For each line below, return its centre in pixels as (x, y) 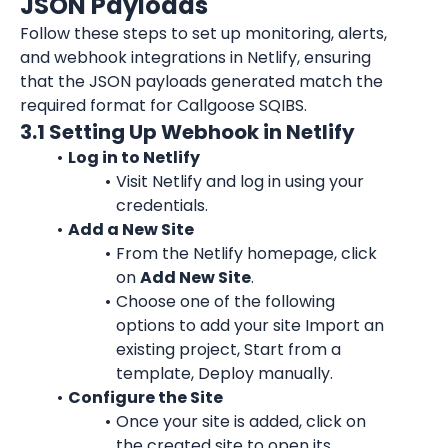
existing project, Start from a (228, 349)
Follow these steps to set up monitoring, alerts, (203, 33)
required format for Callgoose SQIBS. (163, 105)
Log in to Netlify (133, 157)
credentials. (162, 205)
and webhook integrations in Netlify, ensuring (195, 57)
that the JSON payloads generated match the (201, 81)
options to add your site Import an (250, 325)
